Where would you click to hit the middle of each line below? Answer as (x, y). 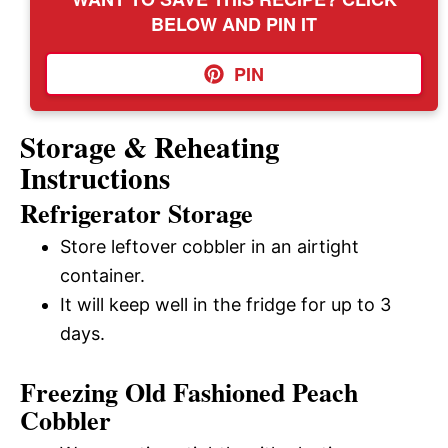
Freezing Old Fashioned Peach (189, 392)
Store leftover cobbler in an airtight (209, 247)
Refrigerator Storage (136, 213)
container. (102, 276)
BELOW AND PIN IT (234, 23)
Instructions (95, 178)
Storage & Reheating (150, 147)
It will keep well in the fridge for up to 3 (225, 305)
